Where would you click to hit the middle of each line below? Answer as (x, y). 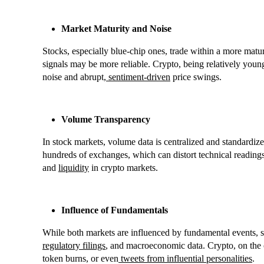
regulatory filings (74, 246)
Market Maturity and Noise (116, 29)
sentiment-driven (138, 77)
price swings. (196, 77)
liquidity (74, 168)
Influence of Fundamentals (115, 210)
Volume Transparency (106, 120)
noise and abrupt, (74, 77)
